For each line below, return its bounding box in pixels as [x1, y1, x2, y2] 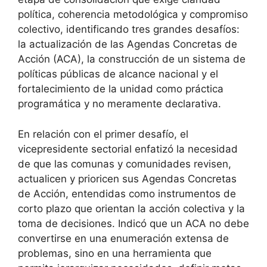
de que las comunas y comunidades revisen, [18, 157, 231, 170]
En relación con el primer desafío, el [18, 128, 188, 140]
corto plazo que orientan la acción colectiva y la [18, 202, 245, 215]
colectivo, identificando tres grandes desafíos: [18, 23, 240, 36]
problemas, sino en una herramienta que [18, 247, 212, 259]
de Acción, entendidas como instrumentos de [18, 187, 236, 200]
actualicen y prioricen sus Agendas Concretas [18, 172, 237, 185]
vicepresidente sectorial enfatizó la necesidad [18, 142, 238, 155]
